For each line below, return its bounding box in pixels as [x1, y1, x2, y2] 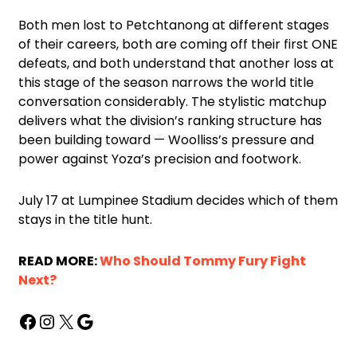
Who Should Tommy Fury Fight [100, 251, 306, 270]
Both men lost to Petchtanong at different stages [18, 15, 329, 34]
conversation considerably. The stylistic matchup [18, 92, 327, 111]
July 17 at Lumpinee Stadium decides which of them [18, 190, 338, 210]
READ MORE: [18, 251, 100, 270]
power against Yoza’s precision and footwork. [18, 149, 301, 168]
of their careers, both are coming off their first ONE [18, 34, 338, 53]
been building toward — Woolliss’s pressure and [18, 130, 314, 149]
